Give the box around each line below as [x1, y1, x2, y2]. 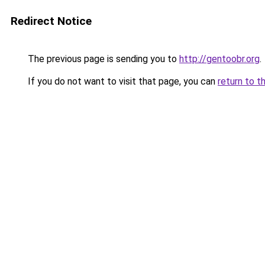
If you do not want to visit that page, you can [25, 76, 218, 87]
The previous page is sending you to [25, 53, 179, 64]
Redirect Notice [11, 14, 92, 28]
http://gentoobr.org [179, 53, 260, 64]
